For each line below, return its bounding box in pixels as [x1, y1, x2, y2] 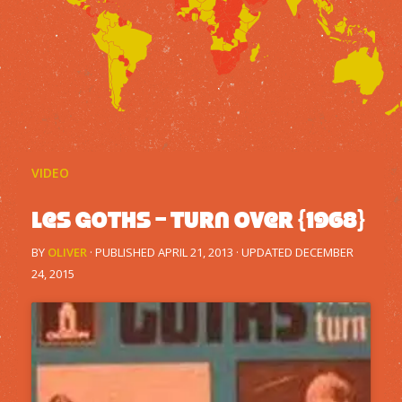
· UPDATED [233, 243, 295, 260]
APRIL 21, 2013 [158, 243, 233, 260]
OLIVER [48, 243, 87, 260]
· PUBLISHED [90, 243, 158, 260]
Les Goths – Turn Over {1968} [31, 205, 365, 233]
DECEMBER [295, 243, 354, 260]
